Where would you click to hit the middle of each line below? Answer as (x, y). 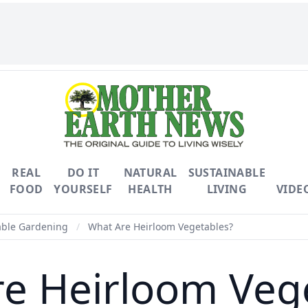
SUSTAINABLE (227, 173)
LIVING (227, 189)
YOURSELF (83, 189)
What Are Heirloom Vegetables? (159, 227)
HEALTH (150, 189)
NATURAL (150, 173)
